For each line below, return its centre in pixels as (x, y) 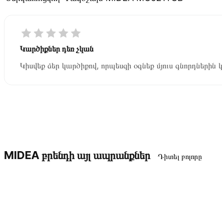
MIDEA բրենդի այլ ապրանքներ (77, 155)
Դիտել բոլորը (180, 156)
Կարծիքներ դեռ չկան (57, 48)
